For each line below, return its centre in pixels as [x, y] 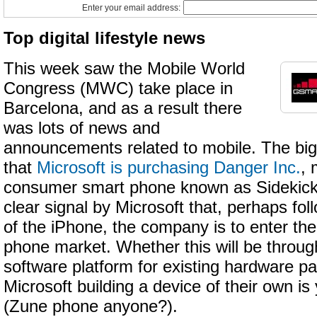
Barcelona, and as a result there [123, 108]
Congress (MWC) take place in [118, 88]
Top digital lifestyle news [104, 38]
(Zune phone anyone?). [91, 306]
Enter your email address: [133, 8]
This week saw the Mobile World [124, 69]
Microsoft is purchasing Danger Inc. [169, 168]
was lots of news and [82, 128]
